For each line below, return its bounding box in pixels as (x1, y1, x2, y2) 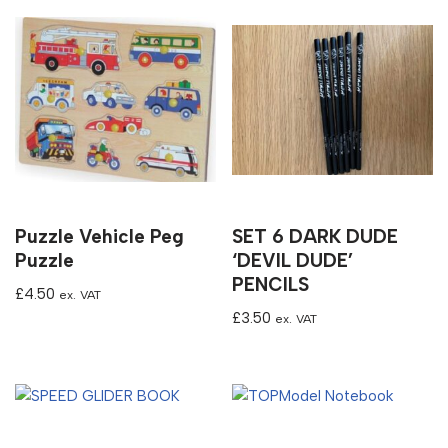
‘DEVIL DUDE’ (232, 248, 354, 272)
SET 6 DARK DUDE (232, 224, 399, 248)
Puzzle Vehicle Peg (15, 224, 184, 248)
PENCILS (232, 272, 310, 296)
